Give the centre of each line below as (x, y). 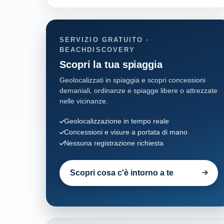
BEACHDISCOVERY (97, 50)
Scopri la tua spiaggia (111, 65)
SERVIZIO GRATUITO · (104, 40)
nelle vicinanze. (84, 101)
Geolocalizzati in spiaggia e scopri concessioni (132, 80)
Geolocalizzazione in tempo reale (116, 121)
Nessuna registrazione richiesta (114, 143)
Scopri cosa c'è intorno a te (121, 173)
